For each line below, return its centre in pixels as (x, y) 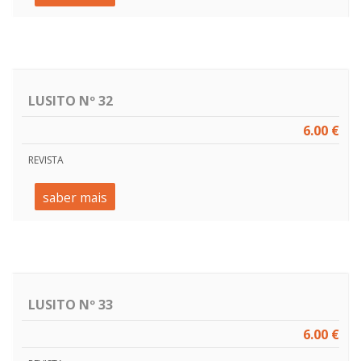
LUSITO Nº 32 (71, 100)
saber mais (75, 197)
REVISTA (46, 160)
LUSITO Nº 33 (71, 304)
